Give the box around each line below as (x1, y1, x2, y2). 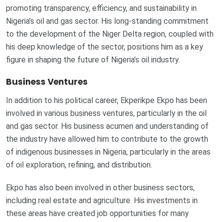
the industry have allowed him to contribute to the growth (6, 134, 208, 144)
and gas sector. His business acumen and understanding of (6, 121, 209, 131)
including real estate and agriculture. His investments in (6, 196, 198, 206)
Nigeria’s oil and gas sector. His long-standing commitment (6, 16, 209, 26)
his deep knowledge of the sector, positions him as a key (6, 42, 203, 52)
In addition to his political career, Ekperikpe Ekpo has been (6, 96, 207, 106)
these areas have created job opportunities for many (6, 209, 189, 219)
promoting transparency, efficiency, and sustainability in (6, 3, 197, 13)
